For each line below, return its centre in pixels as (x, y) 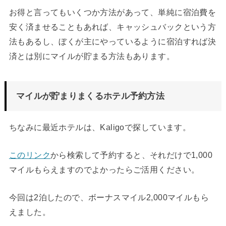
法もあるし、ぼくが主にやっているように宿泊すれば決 (112, 42)
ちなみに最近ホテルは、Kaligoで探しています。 (100, 127)
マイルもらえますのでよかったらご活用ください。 (104, 169)
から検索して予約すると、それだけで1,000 (131, 155)
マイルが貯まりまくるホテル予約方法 (90, 96)
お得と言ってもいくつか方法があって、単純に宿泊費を (112, 12)
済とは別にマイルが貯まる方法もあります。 (92, 56)
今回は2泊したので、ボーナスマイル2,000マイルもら (109, 197)
